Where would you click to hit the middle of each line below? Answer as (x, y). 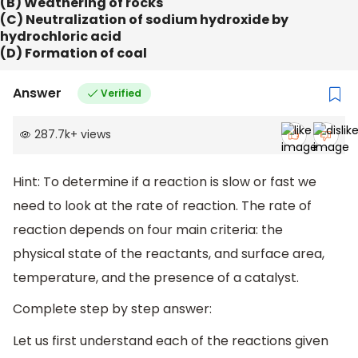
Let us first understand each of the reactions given (171, 341)
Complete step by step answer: (112, 309)
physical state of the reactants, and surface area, (169, 253)
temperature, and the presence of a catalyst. (156, 277)
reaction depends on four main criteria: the (148, 229)
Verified (121, 93)
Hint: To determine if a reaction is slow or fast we (165, 181)
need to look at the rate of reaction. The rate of (162, 205)
